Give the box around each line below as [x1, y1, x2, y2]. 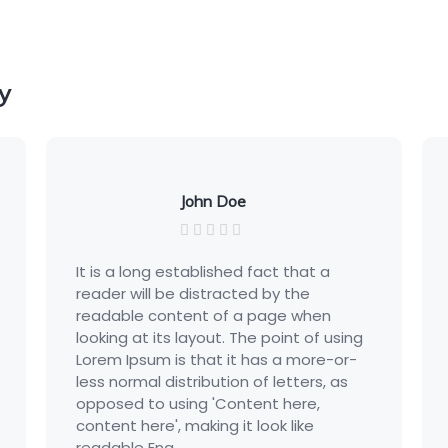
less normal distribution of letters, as [35, 371, 308, 392]
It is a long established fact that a [35, 261, 290, 282]
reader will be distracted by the [35, 283, 270, 304]
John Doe [139, 191, 206, 211]
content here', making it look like [35, 415, 274, 436]
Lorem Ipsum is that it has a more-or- [35, 349, 317, 370]
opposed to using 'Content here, [35, 393, 280, 414]
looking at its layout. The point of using [35, 327, 323, 348]
